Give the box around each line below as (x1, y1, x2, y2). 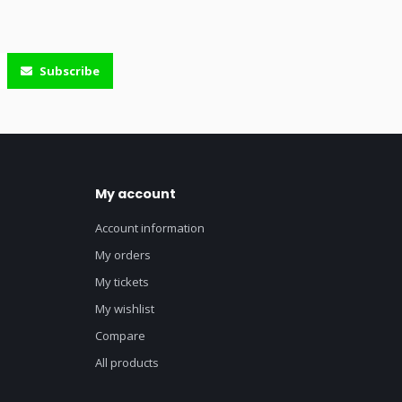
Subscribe (37, 63, 100, 79)
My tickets (95, 274, 149, 290)
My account (95, 185, 176, 203)
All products (95, 354, 159, 371)
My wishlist (95, 301, 154, 317)
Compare (95, 328, 145, 344)
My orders (95, 247, 151, 263)
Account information (95, 220, 205, 236)
